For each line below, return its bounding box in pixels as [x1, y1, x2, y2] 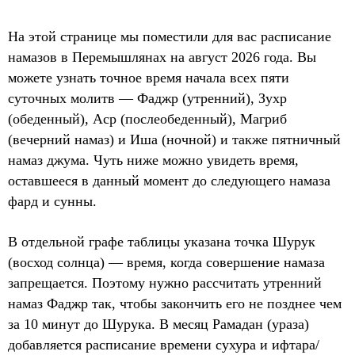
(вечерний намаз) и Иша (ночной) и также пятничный [8, 132, 341, 147]
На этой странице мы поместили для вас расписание [8, 29, 331, 44]
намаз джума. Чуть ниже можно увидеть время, [8, 152, 299, 168]
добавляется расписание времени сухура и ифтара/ [8, 337, 319, 353]
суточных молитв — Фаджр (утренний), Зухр [8, 90, 287, 106]
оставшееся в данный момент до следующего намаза [8, 173, 330, 189]
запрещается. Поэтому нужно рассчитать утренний [8, 275, 322, 291]
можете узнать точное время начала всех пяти [8, 70, 289, 86]
